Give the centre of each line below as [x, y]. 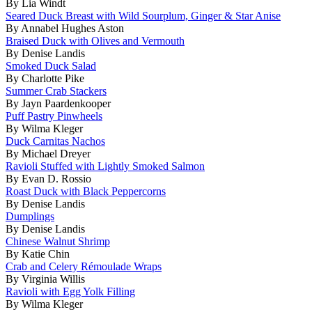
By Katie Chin [38, 253]
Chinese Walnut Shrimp [58, 241]
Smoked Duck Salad [51, 65]
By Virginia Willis [45, 279]
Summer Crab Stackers [56, 91]
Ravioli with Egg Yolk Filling [70, 291]
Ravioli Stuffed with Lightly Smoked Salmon [105, 166]
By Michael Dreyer [48, 153]
